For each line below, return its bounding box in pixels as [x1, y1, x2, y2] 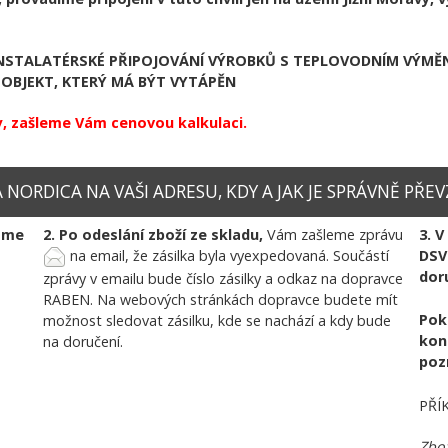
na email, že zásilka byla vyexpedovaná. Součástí [65, 245, 389, 265]
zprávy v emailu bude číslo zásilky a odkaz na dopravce [42, 269, 403, 289]
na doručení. [42, 332, 123, 352]
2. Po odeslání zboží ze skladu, [42, 224, 267, 244]
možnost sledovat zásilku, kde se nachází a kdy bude [42, 311, 391, 331]
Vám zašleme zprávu [266, 224, 403, 244]
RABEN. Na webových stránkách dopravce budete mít [42, 290, 398, 310]
